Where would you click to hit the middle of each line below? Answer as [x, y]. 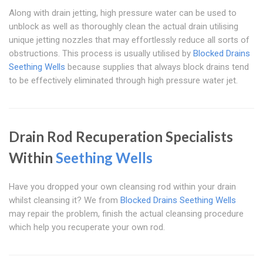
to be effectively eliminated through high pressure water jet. [123, 81]
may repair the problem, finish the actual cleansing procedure [126, 214]
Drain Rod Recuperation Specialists [121, 137]
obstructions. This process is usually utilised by [101, 54]
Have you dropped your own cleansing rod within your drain [122, 187]
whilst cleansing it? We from [65, 200]
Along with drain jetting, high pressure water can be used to [123, 13]
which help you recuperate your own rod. [87, 227]
